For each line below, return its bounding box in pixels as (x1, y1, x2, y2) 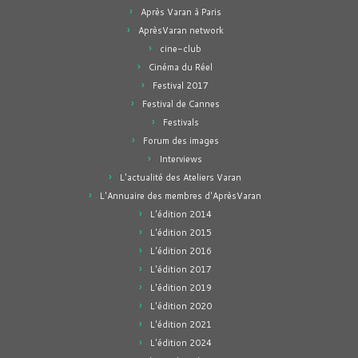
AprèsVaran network (137, 24, 224, 37)
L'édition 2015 (149, 226, 212, 239)
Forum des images (142, 134, 219, 147)
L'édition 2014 (149, 208, 212, 221)
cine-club (160, 42, 201, 55)
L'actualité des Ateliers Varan (120, 171, 241, 184)
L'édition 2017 (149, 263, 212, 276)
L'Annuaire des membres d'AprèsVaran (100, 189, 261, 202)
